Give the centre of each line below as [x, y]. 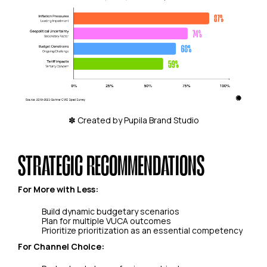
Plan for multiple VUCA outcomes [106, 221]
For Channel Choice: [61, 247]
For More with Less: [58, 190]
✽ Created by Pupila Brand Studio [133, 120]
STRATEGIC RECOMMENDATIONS [111, 165]
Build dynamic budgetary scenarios [111, 212]
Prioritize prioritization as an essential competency [142, 231]
